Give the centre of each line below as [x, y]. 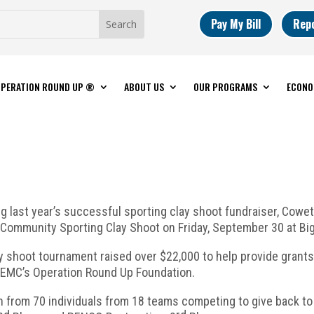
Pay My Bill [235, 23]
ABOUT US [144, 86]
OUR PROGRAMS [225, 86]
